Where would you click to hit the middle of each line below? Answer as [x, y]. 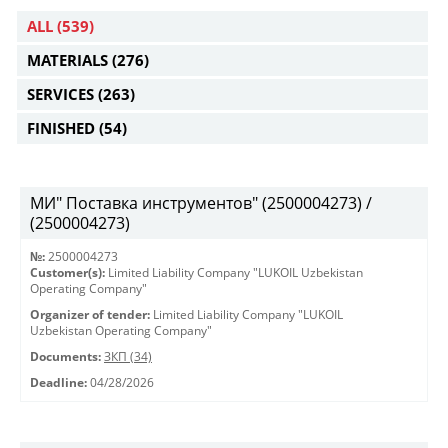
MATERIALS [69, 60]
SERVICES [62, 94]
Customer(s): [67, 272]
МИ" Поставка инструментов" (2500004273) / [201, 203]
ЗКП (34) [128, 356]
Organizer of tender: [90, 314]
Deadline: [58, 382]
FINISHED [63, 128]
